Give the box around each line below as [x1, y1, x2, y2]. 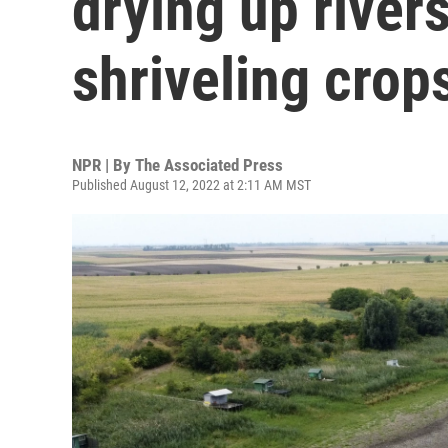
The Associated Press [135, 155, 283, 175]
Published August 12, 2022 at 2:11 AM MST [72, 177, 311, 193]
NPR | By [72, 155, 135, 175]
